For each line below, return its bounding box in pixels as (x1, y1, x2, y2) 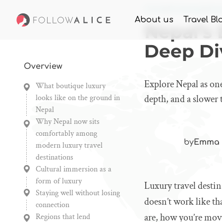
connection (36, 200, 69, 210)
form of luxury (36, 176, 82, 186)
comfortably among (36, 128, 97, 139)
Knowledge (168, 6, 205, 13)
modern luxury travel (36, 140, 103, 151)
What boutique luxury (36, 81, 106, 91)
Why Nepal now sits (36, 116, 100, 127)
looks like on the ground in (36, 93, 120, 103)
